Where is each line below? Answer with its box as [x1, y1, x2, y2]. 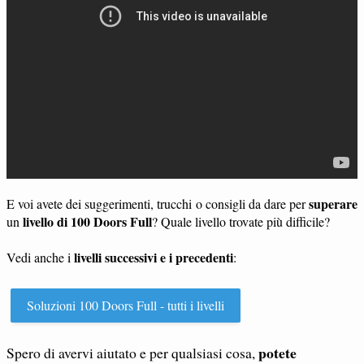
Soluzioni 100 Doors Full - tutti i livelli [27, 296, 224, 314]
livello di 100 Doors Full [23, 211, 152, 231]
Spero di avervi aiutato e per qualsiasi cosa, [6, 342, 258, 362]
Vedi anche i [6, 248, 71, 266]
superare [309, 193, 357, 213]
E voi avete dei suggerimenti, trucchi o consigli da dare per [6, 194, 309, 212]
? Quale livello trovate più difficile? [152, 212, 330, 230]
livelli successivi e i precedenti [71, 247, 233, 266]
